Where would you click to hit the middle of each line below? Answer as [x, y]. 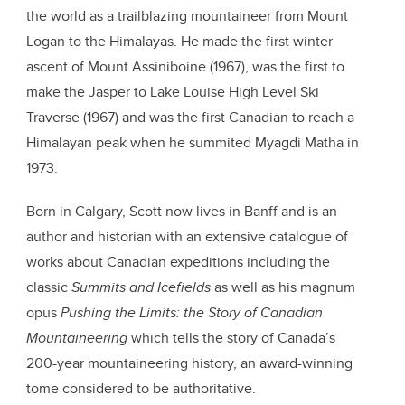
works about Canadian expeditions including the [178, 262]
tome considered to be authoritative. [143, 388]
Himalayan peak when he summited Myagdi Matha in [193, 142]
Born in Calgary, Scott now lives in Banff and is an [182, 211]
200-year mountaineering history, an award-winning [189, 363]
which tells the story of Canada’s [231, 338]
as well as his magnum [283, 287]
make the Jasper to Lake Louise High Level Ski [173, 92]
